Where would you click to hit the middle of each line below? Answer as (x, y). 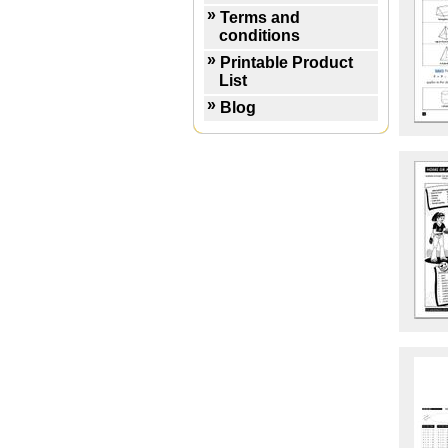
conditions (259, 35)
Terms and (260, 17)
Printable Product (286, 62)
